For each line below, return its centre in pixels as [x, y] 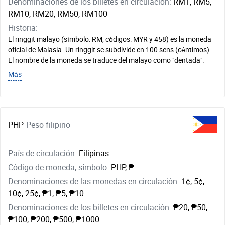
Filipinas [94, 153]
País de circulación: [43, 153]
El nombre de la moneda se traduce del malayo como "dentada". [106, 60]
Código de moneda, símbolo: [60, 167]
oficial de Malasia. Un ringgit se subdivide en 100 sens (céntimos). [110, 49]
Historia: [23, 28]
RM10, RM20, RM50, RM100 [58, 14]
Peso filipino [48, 124]
